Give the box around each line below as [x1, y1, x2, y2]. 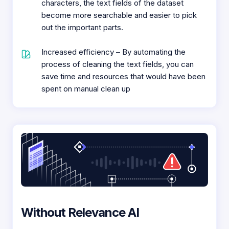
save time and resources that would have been [41, 72, 205, 82]
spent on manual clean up [41, 84, 130, 94]
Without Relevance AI [21, 204, 139, 220]
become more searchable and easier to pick [41, 10, 197, 20]
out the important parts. [41, 22, 123, 33]
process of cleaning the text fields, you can [41, 59, 194, 70]
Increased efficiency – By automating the [41, 47, 186, 57]
